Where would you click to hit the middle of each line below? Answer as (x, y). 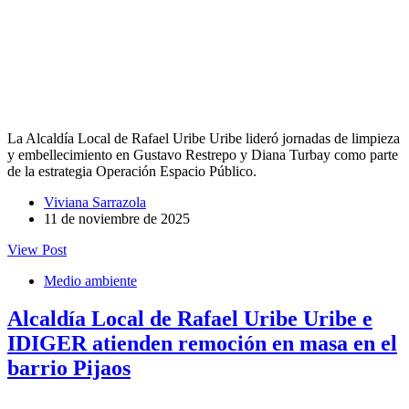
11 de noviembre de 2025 (117, 218)
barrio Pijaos (69, 368)
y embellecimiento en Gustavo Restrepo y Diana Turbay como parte (203, 154)
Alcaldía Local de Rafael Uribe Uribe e (190, 319)
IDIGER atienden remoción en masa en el (202, 344)
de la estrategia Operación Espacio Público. (132, 171)
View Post (37, 249)
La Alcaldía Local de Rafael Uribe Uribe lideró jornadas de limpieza (204, 138)
